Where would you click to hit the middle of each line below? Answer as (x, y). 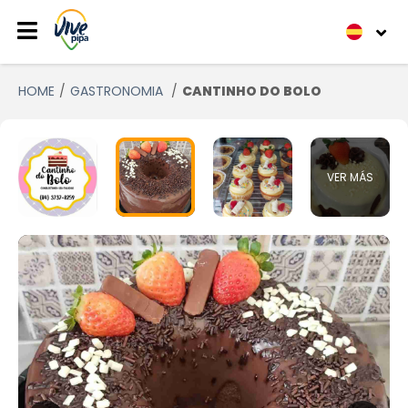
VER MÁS (350, 177)
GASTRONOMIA (118, 91)
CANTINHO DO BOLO (252, 91)
